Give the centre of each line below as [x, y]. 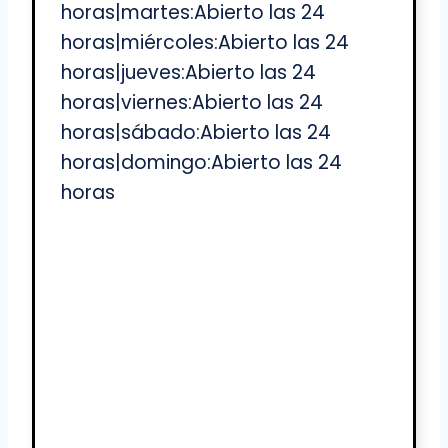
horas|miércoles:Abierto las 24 [205, 43]
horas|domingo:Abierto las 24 [201, 163]
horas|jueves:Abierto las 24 [188, 73]
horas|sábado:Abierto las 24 [196, 133]
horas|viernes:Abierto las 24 [192, 103]
